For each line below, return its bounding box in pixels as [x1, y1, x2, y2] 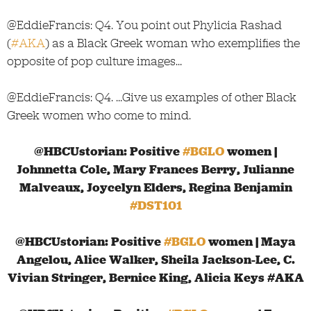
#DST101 [129, 196, 182, 214]
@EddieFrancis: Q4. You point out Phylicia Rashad [7, 16, 282, 33]
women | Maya [205, 233, 296, 250]
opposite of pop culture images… [7, 52, 182, 69]
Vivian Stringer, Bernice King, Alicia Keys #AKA [7, 269, 304, 286]
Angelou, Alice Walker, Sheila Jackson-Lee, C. [16, 251, 295, 268]
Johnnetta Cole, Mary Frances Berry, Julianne [17, 160, 294, 178]
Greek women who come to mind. [7, 106, 191, 124]
